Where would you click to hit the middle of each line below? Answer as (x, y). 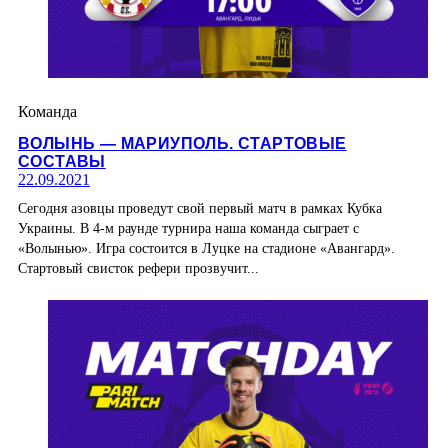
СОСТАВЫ (62, 161)
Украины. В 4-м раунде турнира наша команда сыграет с (188, 228)
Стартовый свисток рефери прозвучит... (138, 268)
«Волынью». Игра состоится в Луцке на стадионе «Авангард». (206, 248)
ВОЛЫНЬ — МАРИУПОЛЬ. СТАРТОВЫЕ (182, 143)
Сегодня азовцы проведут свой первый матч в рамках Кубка (200, 208)
